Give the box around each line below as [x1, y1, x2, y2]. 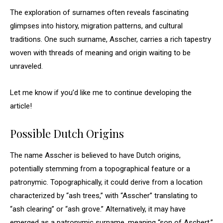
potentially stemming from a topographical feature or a [10, 164, 190, 173]
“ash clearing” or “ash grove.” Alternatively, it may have [10, 205, 186, 214]
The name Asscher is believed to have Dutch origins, [10, 151, 181, 160]
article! [10, 102, 32, 111]
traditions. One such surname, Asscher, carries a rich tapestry [10, 35, 211, 44]
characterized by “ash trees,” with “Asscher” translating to [10, 191, 198, 200]
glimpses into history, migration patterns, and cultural [10, 21, 183, 30]
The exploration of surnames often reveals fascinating [10, 8, 189, 17]
